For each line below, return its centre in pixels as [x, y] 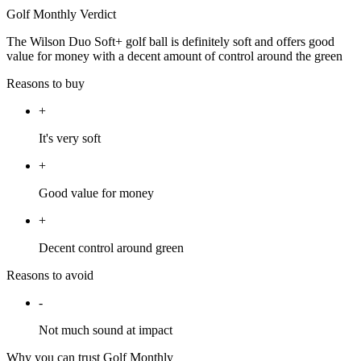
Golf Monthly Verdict [61, 15]
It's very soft [70, 139]
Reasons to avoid [50, 276]
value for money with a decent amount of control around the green [174, 56]
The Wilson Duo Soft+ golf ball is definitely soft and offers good [170, 42]
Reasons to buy [46, 84]
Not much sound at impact [106, 330]
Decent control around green [111, 248]
